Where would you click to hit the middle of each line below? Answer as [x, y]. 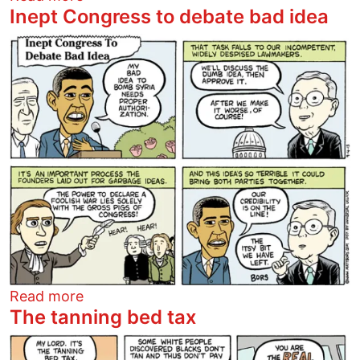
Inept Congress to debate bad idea [169, 16]
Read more [47, 297]
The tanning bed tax [103, 317]
